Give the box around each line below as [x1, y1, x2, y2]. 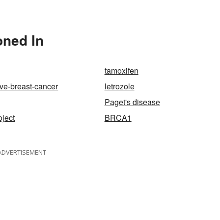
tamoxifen [104, 65, 138, 77]
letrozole [104, 81, 135, 92]
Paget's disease [104, 96, 160, 108]
